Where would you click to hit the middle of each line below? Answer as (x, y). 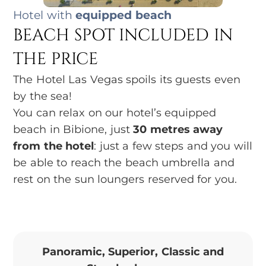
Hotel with (45, 15)
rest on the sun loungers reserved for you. (125, 179)
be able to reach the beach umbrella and (124, 162)
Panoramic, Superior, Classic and (133, 251)
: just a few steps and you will (173, 146)
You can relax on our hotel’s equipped (115, 113)
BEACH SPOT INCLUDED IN (123, 35)
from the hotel (54, 146)
